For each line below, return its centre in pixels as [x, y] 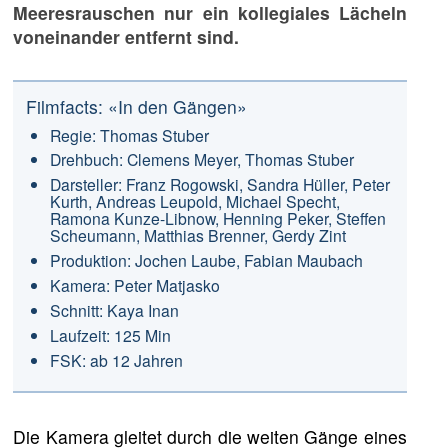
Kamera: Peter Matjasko [134, 285]
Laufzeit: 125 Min [110, 335]
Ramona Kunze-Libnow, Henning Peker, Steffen [217, 218]
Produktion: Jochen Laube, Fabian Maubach [206, 260]
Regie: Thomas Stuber [129, 134]
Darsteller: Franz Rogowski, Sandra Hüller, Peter [219, 184]
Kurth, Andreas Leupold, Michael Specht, [194, 201]
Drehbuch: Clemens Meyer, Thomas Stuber [201, 159]
